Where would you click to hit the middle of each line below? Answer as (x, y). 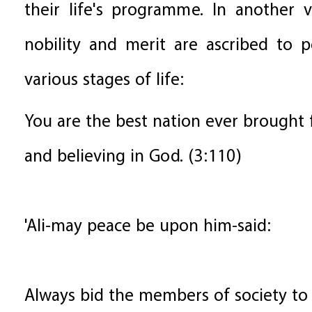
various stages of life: (104, 81)
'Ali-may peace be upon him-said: (148, 227)
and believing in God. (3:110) (133, 157)
